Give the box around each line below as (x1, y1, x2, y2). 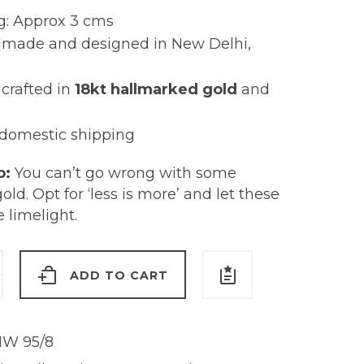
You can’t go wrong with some (14, 164, 236, 183)
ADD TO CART (69, 268, 168, 284)
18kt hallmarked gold (74, 80, 237, 99)
